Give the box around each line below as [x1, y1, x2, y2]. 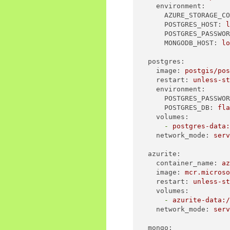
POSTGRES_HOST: [164, 21, 222, 29]
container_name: [156, 159, 218, 167]
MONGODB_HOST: [164, 39, 218, 47]
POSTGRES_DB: [164, 104, 214, 112]
